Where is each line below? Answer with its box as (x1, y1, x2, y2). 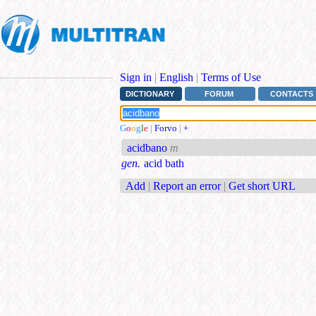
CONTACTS (270, 90, 314, 99)
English (159, 71, 193, 83)
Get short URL (229, 179, 296, 192)
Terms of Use (201, 71, 261, 83)
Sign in (120, 71, 152, 83)
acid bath (144, 157, 184, 170)
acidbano (127, 142, 168, 154)
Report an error (153, 179, 221, 192)
